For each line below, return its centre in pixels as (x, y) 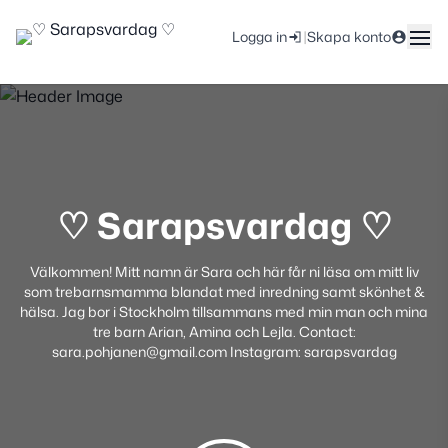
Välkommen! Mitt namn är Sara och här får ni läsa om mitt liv (224, 271)
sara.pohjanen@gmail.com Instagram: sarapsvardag (224, 351)
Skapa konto (349, 36)
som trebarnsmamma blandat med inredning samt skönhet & (224, 291)
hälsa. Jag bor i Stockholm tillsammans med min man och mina (224, 311)
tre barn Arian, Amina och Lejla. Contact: (224, 331)
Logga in (259, 36)
